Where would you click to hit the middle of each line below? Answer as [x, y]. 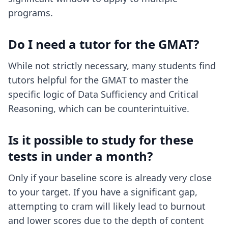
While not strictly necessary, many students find [112, 66]
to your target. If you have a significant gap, [103, 192]
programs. [31, 13]
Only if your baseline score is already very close [110, 178]
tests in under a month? [80, 156]
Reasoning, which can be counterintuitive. [99, 108]
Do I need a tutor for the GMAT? [104, 44]
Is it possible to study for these [101, 140]
